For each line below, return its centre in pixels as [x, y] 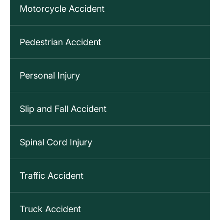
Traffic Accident [52, 176]
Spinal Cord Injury [56, 142]
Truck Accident [50, 209]
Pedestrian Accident [60, 42]
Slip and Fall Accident [63, 109]
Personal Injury [50, 76]
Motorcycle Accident [62, 9]
